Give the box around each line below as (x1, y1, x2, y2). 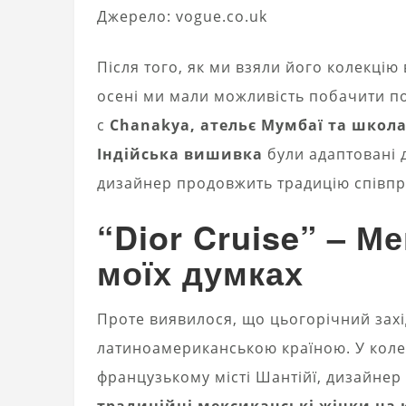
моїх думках (97, 247, 304, 295)
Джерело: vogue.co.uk (97, 5, 267, 26)
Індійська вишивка (97, 143, 263, 164)
